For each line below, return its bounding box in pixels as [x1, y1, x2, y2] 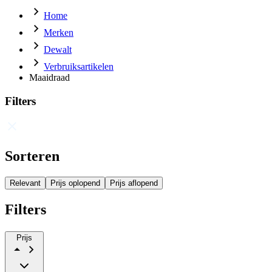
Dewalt [44, 44, 72, 55]
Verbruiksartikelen [44, 61, 114, 72]
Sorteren [5, 148, 59, 165]
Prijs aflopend [110, 178, 158, 188]
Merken [44, 27, 73, 38]
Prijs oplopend [50, 178, 100, 188]
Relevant [10, 178, 41, 188]
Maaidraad [29, 72, 70, 83]
